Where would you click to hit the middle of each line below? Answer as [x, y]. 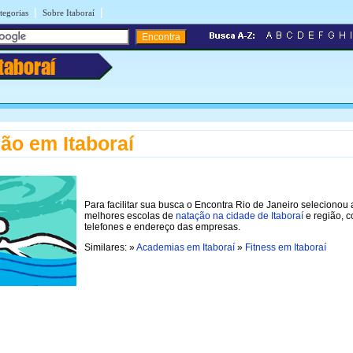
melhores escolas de [130, 216]
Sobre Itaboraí [69, 13]
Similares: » [110, 247]
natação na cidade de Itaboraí [240, 216]
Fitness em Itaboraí [286, 247]
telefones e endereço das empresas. [162, 227]
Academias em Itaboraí [186, 247]
